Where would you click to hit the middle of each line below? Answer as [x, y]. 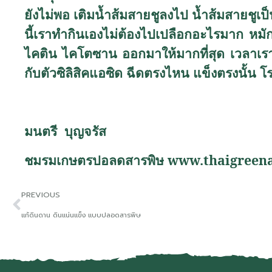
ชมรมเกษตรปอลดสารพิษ [96, 160]
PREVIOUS [41, 195]
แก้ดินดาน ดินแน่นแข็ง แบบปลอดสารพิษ [81, 215]
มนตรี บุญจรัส [65, 131]
